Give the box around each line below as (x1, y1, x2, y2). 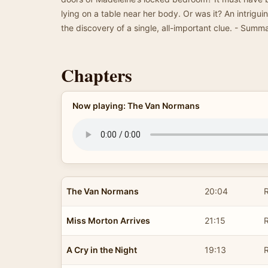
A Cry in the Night (66, 244, 137, 255)
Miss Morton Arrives (66, 215, 150, 226)
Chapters (61, 62, 132, 88)
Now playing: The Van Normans (72, 100, 200, 111)
